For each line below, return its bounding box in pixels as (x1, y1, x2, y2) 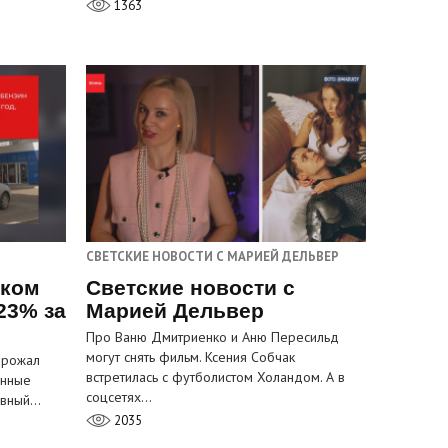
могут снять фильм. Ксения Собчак (86, 348, 295, 367)
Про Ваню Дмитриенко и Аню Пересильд (86, 328, 339, 347)
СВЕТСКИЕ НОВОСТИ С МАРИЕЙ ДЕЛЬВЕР (86, 248, 339, 266)
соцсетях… (86, 388, 152, 407)
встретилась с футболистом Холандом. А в (86, 368, 345, 387)
